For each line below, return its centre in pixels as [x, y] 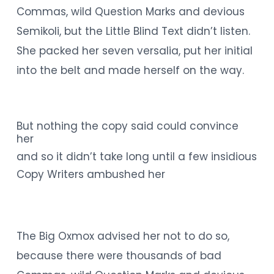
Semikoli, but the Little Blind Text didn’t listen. [133, 31]
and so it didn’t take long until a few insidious [136, 157]
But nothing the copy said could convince [127, 126]
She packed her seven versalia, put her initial [134, 50]
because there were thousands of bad [119, 255]
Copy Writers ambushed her [91, 174]
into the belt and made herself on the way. [130, 70]
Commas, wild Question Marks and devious [130, 11]
